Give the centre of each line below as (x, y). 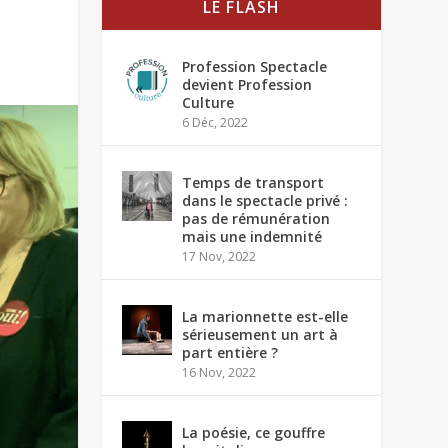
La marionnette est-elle (265, 316)
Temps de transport (253, 182)
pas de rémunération (256, 218)
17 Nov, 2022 (219, 256)
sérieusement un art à (260, 334)
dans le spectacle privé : (265, 200)
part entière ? (230, 352)
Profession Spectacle (255, 66)
